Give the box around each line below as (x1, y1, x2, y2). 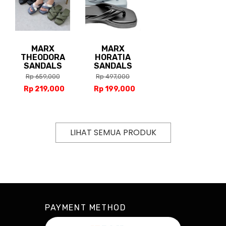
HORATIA (95, 52, 131, 63)
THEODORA (20, 52, 65, 63)
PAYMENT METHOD (45, 203, 127, 213)
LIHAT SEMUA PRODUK (70, 127, 156, 139)
